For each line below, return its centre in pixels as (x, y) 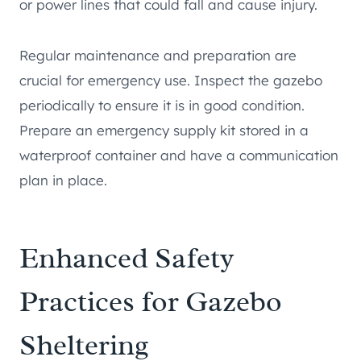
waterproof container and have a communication (179, 156)
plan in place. (63, 180)
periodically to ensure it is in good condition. (162, 106)
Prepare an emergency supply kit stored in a (164, 131)
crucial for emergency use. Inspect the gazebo (171, 81)
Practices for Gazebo (151, 302)
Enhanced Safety (127, 258)
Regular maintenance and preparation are (158, 56)
